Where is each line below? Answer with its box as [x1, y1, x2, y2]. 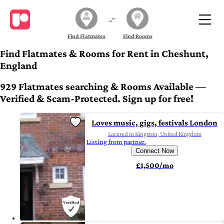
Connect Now [135, 147, 174, 155]
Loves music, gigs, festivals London [91, 118, 217, 128]
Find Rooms [122, 32, 152, 39]
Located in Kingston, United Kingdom [107, 130, 201, 138]
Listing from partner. [86, 137, 146, 146]
